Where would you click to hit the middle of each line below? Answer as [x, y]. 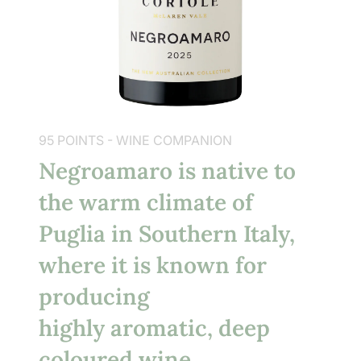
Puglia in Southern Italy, [167, 234]
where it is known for [153, 266]
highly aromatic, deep [154, 328]
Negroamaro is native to [167, 171]
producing [94, 297]
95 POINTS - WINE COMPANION [135, 141]
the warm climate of [146, 203]
